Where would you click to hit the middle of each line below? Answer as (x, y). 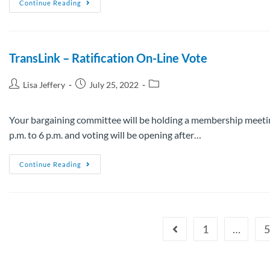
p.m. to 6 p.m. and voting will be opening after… (105, 134)
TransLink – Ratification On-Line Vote (108, 58)
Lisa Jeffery (44, 84)
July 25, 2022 (114, 84)
